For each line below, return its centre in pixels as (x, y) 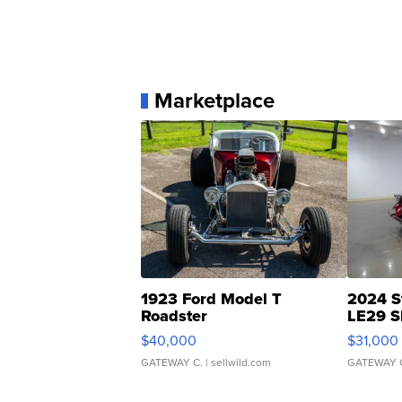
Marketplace (214, 101)
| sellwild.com (237, 363)
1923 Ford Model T (211, 299)
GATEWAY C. (172, 363)
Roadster (174, 316)
